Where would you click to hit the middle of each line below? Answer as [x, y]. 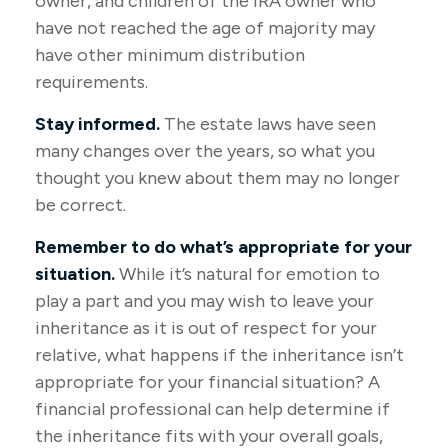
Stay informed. [97, 124]
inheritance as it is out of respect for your [206, 328]
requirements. [91, 82]
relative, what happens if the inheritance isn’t [219, 355]
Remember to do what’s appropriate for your [223, 247]
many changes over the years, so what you [205, 151]
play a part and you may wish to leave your [204, 301]
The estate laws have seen [268, 124]
